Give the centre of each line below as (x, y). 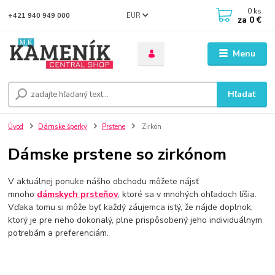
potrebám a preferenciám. (59, 233)
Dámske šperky (63, 127)
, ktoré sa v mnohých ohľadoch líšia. (188, 194)
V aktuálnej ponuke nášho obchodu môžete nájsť (104, 181)
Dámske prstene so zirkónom (118, 154)
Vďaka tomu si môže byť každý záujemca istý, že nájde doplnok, (131, 207)
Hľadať (242, 95)
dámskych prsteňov (78, 194)
